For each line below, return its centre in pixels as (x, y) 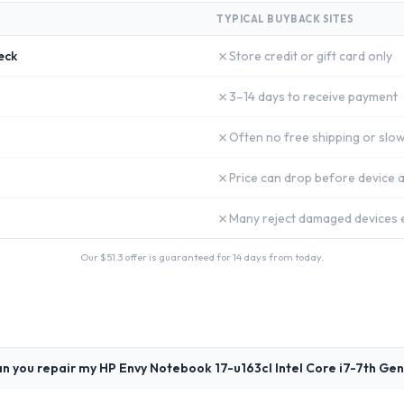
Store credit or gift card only (311, 56)
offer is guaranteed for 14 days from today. (223, 257)
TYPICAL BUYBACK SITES (285, 19)
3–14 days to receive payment (313, 96)
